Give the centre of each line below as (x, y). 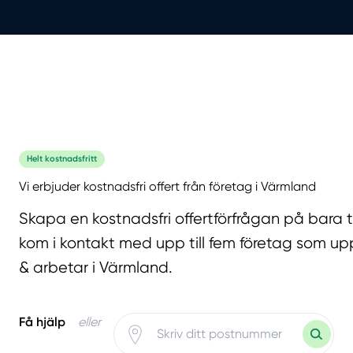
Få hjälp (42, 321)
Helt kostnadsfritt (62, 159)
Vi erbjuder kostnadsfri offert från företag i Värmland (167, 187)
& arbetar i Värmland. (96, 268)
